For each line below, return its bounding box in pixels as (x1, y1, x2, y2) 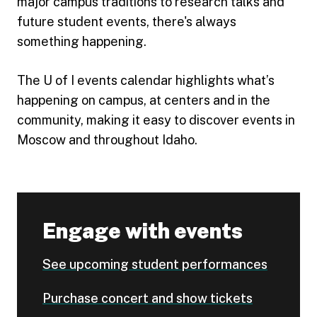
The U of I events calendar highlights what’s (17, 73, 275, 88)
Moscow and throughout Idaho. (17, 132, 197, 147)
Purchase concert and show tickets (42, 291, 253, 306)
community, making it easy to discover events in (17, 113, 295, 127)
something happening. (17, 34, 146, 49)
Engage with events (42, 218, 243, 243)
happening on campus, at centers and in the (17, 93, 270, 108)
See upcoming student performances (42, 257, 267, 272)
